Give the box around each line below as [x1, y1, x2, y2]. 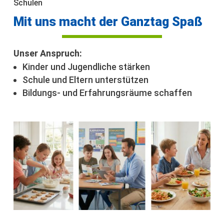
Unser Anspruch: [13, 47, 82, 58]
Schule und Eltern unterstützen [22, 74, 149, 85]
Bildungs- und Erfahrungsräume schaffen [22, 87, 192, 98]
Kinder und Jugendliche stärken [22, 61, 150, 72]
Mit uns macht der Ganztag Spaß [13, 14, 203, 29]
